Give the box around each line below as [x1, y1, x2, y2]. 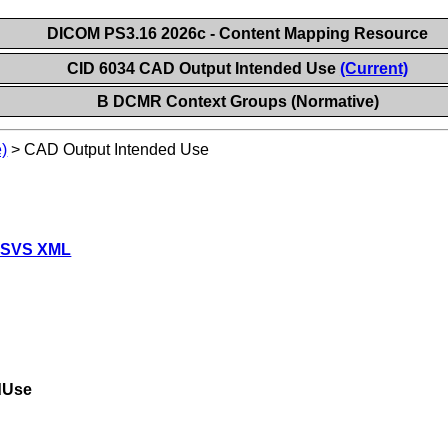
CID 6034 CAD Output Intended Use [66, 60, 340, 77]
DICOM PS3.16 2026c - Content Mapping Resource [46, 25, 428, 42]
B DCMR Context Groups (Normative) [96, 93, 379, 110]
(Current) [339, 60, 408, 77]
